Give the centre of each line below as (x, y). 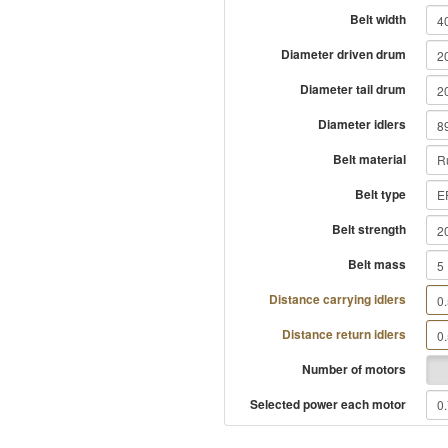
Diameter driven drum (344, 54)
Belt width (378, 19)
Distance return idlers (344, 334)
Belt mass (377, 264)
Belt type (381, 194)
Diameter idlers (362, 124)
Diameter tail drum (353, 89)
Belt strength (369, 229)
